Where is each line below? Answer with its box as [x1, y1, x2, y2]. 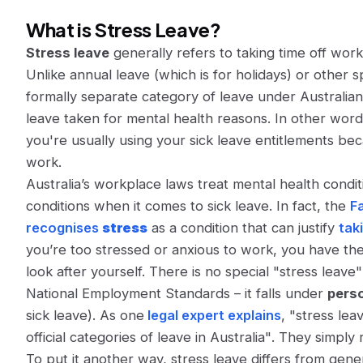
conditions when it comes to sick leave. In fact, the [26, 198, 350, 214]
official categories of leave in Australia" [26, 329, 271, 345]
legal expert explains [144, 307, 281, 323]
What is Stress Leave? [26, 17, 221, 41]
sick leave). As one [26, 307, 144, 323]
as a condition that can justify [147, 220, 339, 236]
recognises [26, 220, 102, 236]
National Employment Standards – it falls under [26, 285, 327, 301]
